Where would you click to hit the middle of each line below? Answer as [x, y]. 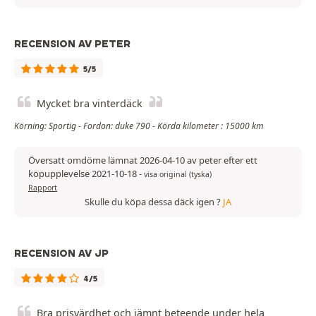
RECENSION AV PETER [72, 44]
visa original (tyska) [178, 175]
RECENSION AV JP [61, 254]
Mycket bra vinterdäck [90, 104]
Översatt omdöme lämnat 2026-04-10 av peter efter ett [143, 160]
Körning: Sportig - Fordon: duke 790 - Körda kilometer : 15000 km [139, 126]
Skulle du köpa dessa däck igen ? [154, 202]
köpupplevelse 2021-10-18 [84, 174]
